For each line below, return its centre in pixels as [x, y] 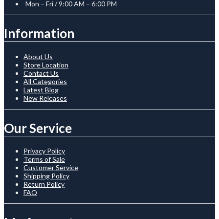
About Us [38, 56]
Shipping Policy [46, 176]
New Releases [45, 98]
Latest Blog [41, 89]
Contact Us [41, 73]
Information [39, 33]
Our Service [38, 128]
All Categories [45, 81]
